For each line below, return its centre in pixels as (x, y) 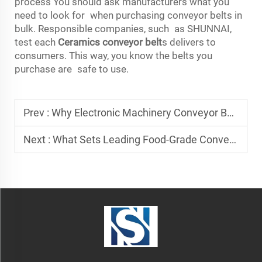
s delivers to (189, 42)
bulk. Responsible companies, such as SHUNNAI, (123, 28)
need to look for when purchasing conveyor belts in (128, 15)
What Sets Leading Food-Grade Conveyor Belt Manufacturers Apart (141, 139)
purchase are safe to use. (73, 69)
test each (36, 42)
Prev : (37, 112)
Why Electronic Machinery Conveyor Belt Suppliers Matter (139, 112)
